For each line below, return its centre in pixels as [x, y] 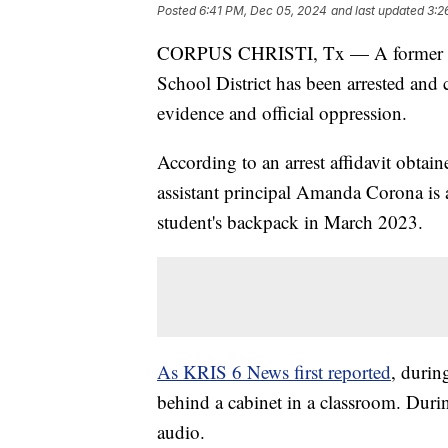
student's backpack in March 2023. [290, 221]
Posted [178, 10]
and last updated [377, 10]
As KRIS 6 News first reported [274, 371]
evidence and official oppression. [282, 112]
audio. [181, 431]
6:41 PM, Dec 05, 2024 [263, 10]
